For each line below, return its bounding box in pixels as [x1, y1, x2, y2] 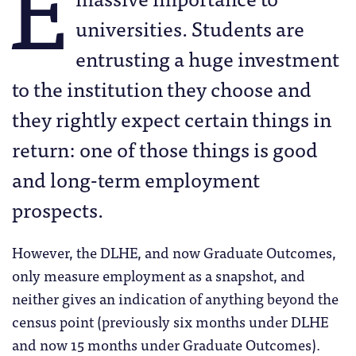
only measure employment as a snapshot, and [12, 262, 305, 287]
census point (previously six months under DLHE [12, 308, 328, 333]
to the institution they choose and [12, 72, 311, 106]
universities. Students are [75, 11, 304, 45]
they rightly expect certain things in [12, 102, 331, 136]
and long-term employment [12, 162, 260, 196]
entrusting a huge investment [75, 41, 339, 75]
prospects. [12, 192, 103, 226]
